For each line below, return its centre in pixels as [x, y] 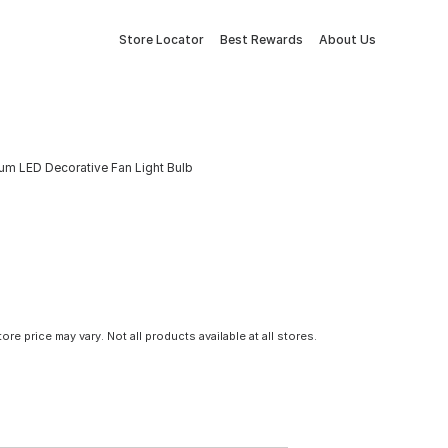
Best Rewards [261, 39]
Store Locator [161, 39]
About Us [347, 39]
